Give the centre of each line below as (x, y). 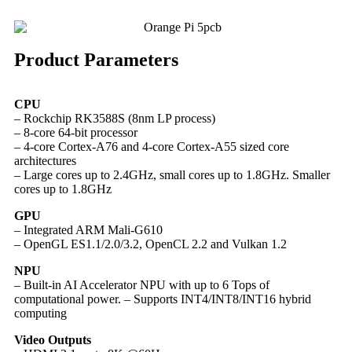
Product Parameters (96, 59)
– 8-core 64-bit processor (76, 132)
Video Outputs (53, 339)
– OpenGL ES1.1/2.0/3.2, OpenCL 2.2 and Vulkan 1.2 (150, 244)
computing (40, 313)
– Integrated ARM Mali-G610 (88, 229)
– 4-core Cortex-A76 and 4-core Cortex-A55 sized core (152, 146)
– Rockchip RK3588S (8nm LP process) (115, 118)
